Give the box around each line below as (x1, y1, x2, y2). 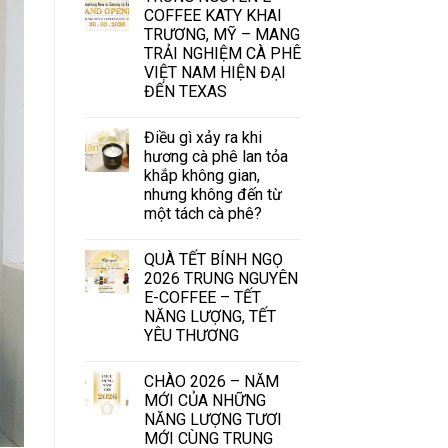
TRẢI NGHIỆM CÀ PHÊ (143, 43, 301, 63)
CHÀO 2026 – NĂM (143, 371, 279, 391)
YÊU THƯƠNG (143, 325, 239, 345)
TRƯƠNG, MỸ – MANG (143, 24, 300, 44)
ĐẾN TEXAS (143, 81, 227, 101)
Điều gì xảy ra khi (143, 127, 262, 147)
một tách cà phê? (143, 203, 262, 223)
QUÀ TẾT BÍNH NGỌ (143, 249, 283, 269)
